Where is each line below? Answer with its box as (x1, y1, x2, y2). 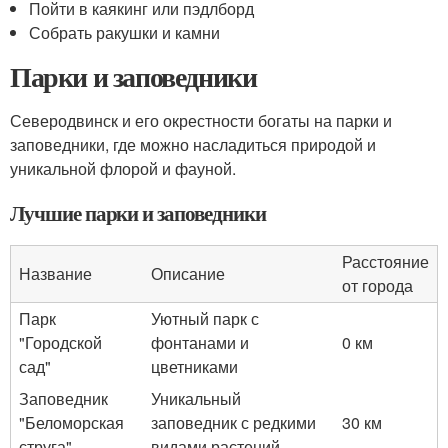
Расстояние (342, 250, 429, 273)
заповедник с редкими (151, 411, 316, 434)
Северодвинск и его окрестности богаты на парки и (10, 109, 392, 132)
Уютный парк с (151, 307, 259, 330)
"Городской (19, 331, 102, 354)
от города (342, 274, 413, 297)
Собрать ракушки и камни (29, 21, 221, 44)
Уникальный (151, 387, 241, 410)
